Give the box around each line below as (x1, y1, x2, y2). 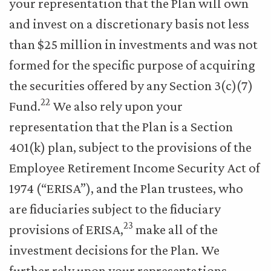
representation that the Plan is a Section (9, 119, 233, 134)
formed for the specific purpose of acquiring (9, 57, 255, 73)
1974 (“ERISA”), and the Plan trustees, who (9, 180, 243, 196)
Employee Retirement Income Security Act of (9, 160, 260, 175)
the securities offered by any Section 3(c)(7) (9, 77, 253, 93)
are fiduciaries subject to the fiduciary (9, 201, 221, 217)
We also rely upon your (50, 98, 183, 114)
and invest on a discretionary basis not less (9, 16, 249, 31)
